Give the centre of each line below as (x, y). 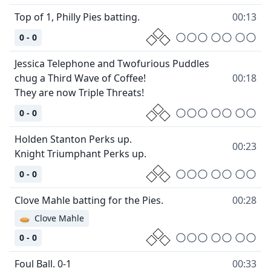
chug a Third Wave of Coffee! (80, 78)
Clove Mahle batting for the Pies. (89, 201)
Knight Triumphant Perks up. (80, 154)
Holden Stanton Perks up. (73, 139)
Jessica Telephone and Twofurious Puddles (112, 64)
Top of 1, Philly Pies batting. (77, 17)
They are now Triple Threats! (79, 93)
